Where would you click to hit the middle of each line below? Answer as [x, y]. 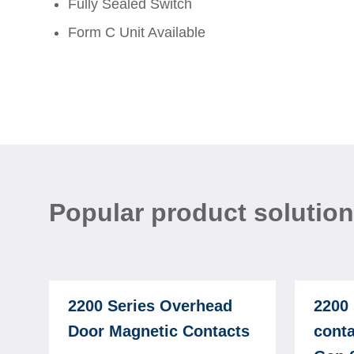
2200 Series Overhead [150, 306]
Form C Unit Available [137, 32]
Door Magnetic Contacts [159, 331]
